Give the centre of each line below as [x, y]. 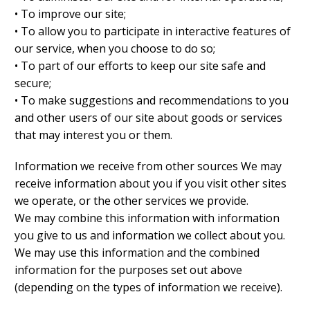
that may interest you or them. [93, 135]
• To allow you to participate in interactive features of [153, 31]
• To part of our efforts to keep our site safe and [140, 66]
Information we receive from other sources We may [148, 166]
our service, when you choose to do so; [115, 49]
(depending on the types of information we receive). [148, 288]
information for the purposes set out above [128, 270]
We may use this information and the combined [137, 253]
